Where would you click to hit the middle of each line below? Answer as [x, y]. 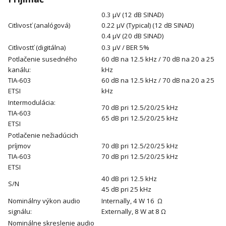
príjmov [19, 146]
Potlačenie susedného [43, 59]
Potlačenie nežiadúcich [43, 135]
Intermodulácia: [32, 103]
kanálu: [19, 70]
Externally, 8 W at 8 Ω [134, 212]
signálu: [20, 212]
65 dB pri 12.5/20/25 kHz [140, 118]
